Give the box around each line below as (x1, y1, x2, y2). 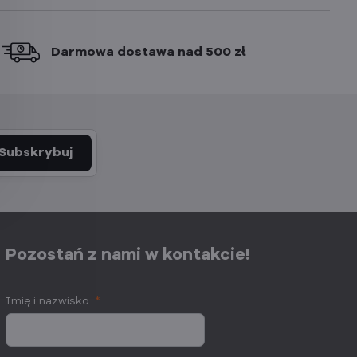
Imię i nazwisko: (6, 296, 96, 307)
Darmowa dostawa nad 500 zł (51, 46, 247, 59)
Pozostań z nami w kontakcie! (6, 247, 251, 264)
